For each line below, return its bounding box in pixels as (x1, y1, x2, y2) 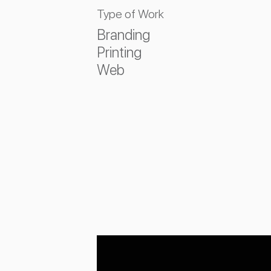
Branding (97, 26, 150, 44)
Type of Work (97, 7, 164, 21)
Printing (97, 44, 142, 61)
